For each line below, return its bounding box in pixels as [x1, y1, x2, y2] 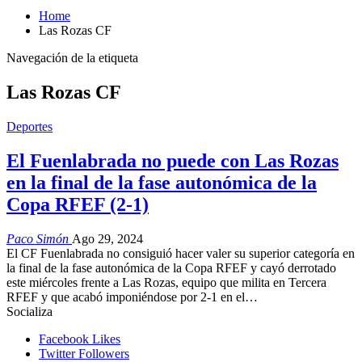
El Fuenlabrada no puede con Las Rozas [6, 149, 339, 171]
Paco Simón [6, 231, 72, 246]
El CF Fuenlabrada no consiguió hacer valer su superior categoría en [6, 246, 355, 260]
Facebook [39, 331, 89, 346]
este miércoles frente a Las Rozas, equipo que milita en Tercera [6, 275, 326, 289]
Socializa [6, 304, 53, 318]
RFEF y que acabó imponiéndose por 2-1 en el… [6, 289, 258, 304]
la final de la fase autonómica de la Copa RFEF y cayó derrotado [6, 260, 336, 275]
